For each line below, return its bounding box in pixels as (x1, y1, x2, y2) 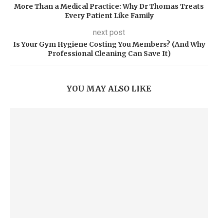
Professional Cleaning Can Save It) (47, 49, 171, 58)
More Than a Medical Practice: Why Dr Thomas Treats (14, 2, 204, 11)
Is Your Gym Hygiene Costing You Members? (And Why (13, 40, 205, 49)
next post (93, 28, 125, 37)
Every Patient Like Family (64, 11, 154, 20)
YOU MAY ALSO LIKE (67, 84, 151, 93)
